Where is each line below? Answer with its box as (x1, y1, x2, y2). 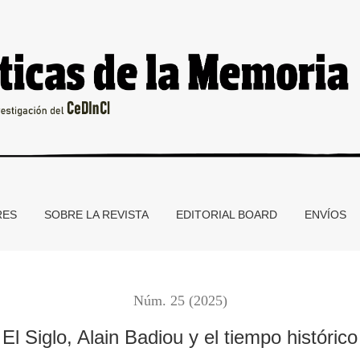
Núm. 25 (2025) (133, 292, 227, 309)
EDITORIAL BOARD (176, 208, 277, 221)
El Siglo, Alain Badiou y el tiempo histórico (2, 325, 358, 348)
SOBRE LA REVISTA (44, 208, 149, 221)
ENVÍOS (305, 208, 346, 221)
